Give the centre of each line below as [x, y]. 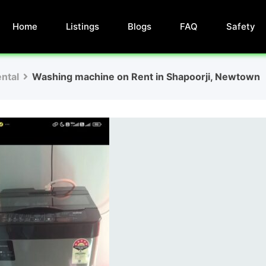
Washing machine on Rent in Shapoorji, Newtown [146, 77]
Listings [82, 26]
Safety [240, 26]
